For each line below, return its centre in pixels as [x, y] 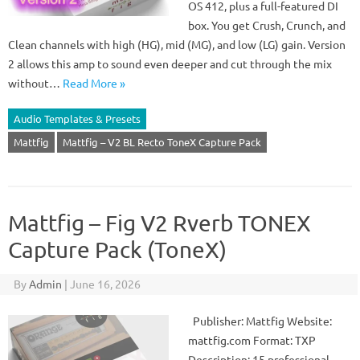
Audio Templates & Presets [77, 119]
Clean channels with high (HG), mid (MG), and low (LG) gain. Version [177, 44]
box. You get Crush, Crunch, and [267, 25]
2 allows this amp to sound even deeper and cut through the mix [170, 63]
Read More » [94, 83]
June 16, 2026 [105, 284]
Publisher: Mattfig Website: [260, 321]
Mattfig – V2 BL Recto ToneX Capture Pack [162, 142]
